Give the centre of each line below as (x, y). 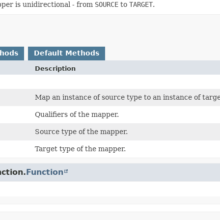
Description (55, 68)
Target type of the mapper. (81, 149)
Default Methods (67, 53)
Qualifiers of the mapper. (77, 114)
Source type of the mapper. (82, 131)
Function (45, 172)
